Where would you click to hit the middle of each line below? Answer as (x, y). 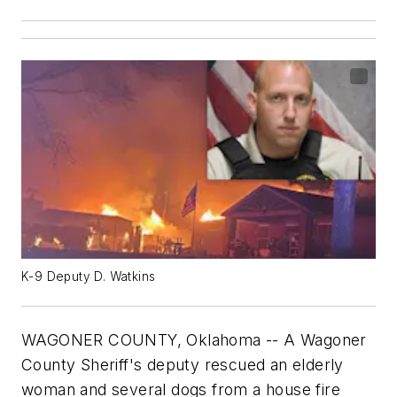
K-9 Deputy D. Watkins (89, 276)
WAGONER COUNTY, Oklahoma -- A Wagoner (194, 340)
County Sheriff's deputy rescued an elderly (183, 365)
